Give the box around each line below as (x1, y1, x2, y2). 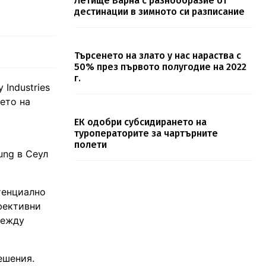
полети (74, 139, 107, 151)
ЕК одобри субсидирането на (74, 116, 207, 128)
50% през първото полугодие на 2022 (74, 61, 246, 73)
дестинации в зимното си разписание (74, 6, 245, 18)
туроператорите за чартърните (74, 128, 218, 140)
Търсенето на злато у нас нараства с (74, 50, 241, 62)
